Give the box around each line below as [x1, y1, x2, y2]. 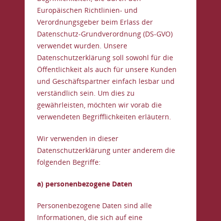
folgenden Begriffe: [37, 157, 101, 167]
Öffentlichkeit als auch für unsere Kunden [37, 65, 177, 74]
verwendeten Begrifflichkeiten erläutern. [37, 112, 171, 121]
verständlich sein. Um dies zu [37, 88, 135, 98]
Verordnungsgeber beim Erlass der [37, 17, 153, 27]
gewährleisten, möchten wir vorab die [37, 100, 162, 110]
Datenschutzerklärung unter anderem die [37, 146, 175, 155]
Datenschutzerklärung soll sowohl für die [37, 53, 173, 62]
